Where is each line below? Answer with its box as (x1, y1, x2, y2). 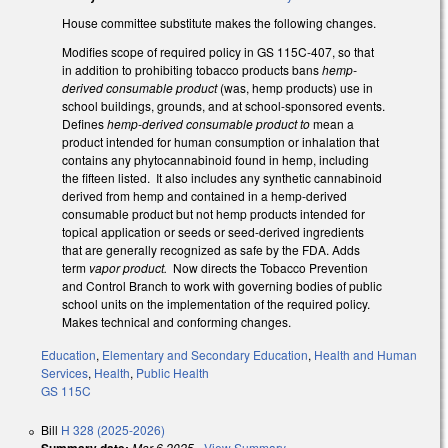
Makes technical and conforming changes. (62, 312, 294, 330)
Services (41, 363, 88, 381)
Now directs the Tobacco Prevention (170, 258, 368, 276)
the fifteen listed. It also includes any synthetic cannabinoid (62, 168, 382, 186)
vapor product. (89, 258, 170, 276)
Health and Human (314, 345, 417, 363)
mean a (313, 114, 354, 132)
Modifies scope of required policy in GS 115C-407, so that (62, 42, 374, 60)
